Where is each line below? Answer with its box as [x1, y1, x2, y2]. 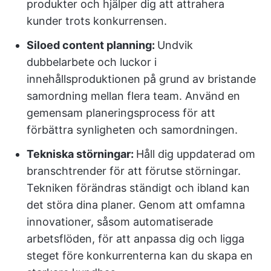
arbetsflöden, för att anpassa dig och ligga [27, 232, 244, 245]
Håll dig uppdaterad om [136, 148, 255, 160]
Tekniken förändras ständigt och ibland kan [27, 181, 250, 194]
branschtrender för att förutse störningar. [27, 165, 241, 177]
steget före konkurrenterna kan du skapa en [27, 249, 253, 262]
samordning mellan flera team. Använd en [27, 90, 240, 102]
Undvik [157, 39, 193, 51]
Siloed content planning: [27, 39, 157, 51]
